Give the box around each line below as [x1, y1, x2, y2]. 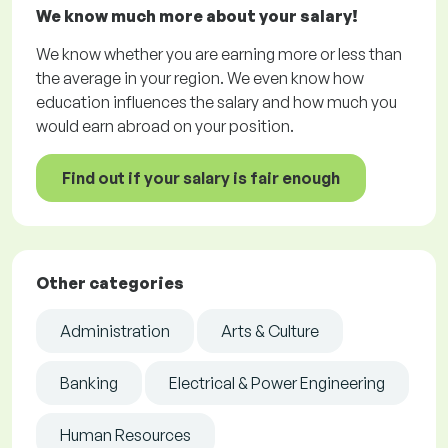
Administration [60, 321, 170, 342]
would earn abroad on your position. [36, 116, 294, 137]
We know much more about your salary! [36, 6, 358, 27]
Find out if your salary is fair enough [62, 168, 340, 189]
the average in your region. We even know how [36, 68, 364, 89]
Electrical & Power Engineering [169, 373, 385, 394]
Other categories [36, 273, 184, 294]
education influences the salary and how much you [36, 92, 397, 113]
